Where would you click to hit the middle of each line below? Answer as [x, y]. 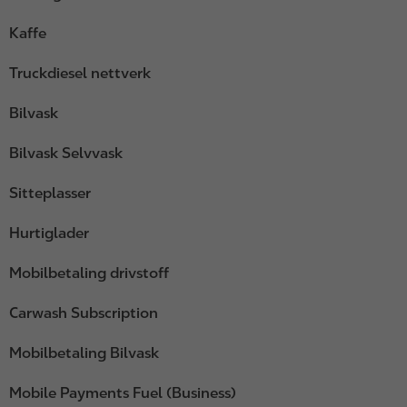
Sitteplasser [50, 194]
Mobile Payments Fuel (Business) [123, 393]
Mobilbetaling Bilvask [84, 353]
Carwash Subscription [84, 313]
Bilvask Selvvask [66, 154]
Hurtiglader [49, 233]
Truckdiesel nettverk [80, 74]
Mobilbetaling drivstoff [89, 273]
